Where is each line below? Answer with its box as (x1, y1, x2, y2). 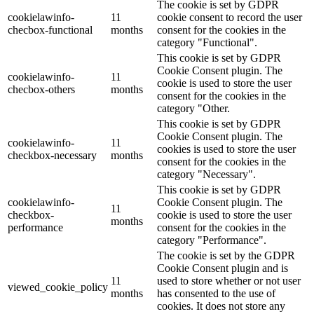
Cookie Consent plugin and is (157, 262, 288, 275)
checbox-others (8, 83, 75, 96)
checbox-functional (8, 24, 93, 36)
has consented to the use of (157, 287, 275, 300)
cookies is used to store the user (157, 143, 296, 156)
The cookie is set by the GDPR (157, 250, 295, 262)
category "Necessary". (157, 168, 256, 181)
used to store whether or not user (157, 275, 301, 287)
